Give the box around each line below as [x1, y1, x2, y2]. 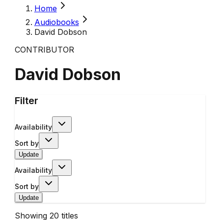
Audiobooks [34, 17, 79, 27]
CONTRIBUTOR [14, 45, 74, 55]
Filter [14, 94, 38, 107]
